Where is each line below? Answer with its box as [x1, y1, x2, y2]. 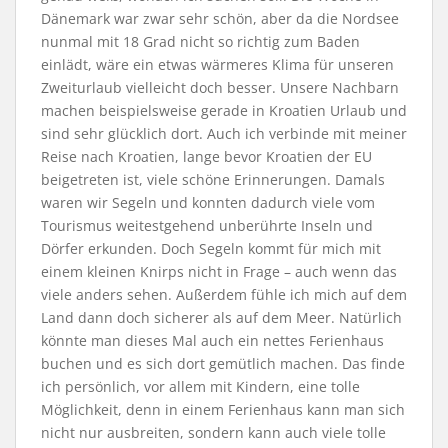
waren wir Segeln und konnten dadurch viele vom [41, 193, 375, 213]
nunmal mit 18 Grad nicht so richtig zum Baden [41, 32, 360, 52]
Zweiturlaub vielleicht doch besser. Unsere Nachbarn [41, 78, 399, 98]
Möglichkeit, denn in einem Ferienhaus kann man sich [41, 400, 405, 420]
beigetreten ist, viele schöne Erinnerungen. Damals [41, 170, 385, 190]
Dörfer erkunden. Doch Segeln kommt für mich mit [41, 239, 381, 259]
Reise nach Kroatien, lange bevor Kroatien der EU [41, 147, 372, 167]
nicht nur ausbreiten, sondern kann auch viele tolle [41, 423, 386, 443]
